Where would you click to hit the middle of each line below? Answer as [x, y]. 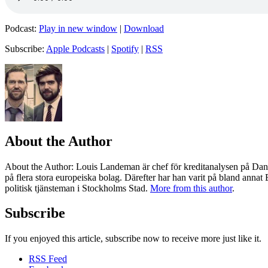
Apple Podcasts [75, 48]
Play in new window [78, 28]
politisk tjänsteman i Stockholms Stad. [77, 188]
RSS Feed [48, 259]
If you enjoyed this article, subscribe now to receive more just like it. [133, 239]
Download [144, 28]
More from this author [191, 188]
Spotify [125, 48]
